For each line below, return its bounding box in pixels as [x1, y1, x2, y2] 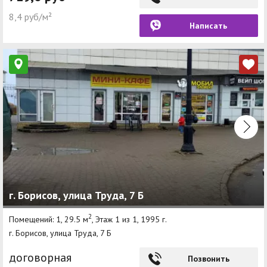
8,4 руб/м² [9, 10, 52, 23]
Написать [190, 20, 227, 31]
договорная [9, 250, 72, 266]
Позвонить [187, 253, 229, 265]
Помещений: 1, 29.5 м [9, 213, 88, 225]
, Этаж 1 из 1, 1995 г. [92, 213, 167, 225]
